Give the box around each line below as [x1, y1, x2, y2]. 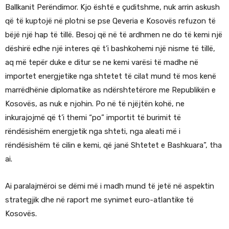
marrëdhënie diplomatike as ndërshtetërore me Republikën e [5, 85, 216, 95]
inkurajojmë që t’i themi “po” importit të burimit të [5, 113, 181, 123]
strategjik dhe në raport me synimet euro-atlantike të [5, 195, 194, 205]
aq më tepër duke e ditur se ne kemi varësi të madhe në [5, 58, 198, 67]
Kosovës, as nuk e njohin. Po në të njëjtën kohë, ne [5, 99, 185, 109]
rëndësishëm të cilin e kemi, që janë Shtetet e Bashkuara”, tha [5, 141, 222, 150]
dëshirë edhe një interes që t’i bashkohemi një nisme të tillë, [5, 44, 215, 54]
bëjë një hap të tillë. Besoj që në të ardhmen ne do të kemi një [5, 30, 222, 40]
